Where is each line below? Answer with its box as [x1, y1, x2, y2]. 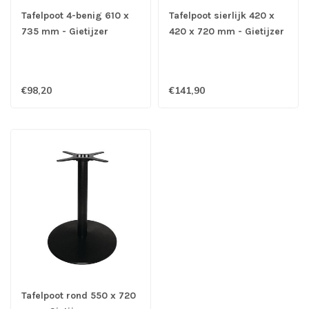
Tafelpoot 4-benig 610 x [21, 10, 129, 22]
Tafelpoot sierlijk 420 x [169, 10, 275, 22]
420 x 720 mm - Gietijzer [169, 26, 284, 38]
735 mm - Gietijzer [21, 26, 108, 38]
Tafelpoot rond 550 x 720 [21, 289, 136, 301]
